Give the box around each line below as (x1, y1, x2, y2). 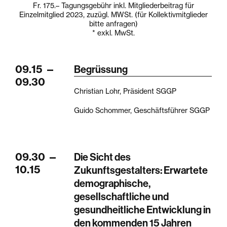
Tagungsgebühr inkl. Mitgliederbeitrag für (59, 1, 194, 10)
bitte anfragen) (89, 19, 138, 28)
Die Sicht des (74, 150, 131, 163)
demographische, (74, 177, 151, 190)
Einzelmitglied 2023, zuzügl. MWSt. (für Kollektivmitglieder (19, 10, 208, 19)
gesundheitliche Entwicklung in (74, 203, 211, 216)
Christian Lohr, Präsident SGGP (74, 87, 177, 96)
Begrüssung (74, 63, 128, 75)
